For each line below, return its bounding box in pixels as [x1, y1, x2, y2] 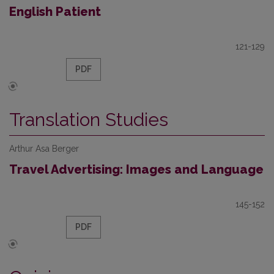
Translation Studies [9, 109, 168, 130]
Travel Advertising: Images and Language [9, 162, 264, 177]
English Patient [9, 4, 101, 19]
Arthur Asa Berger [9, 144, 79, 154]
